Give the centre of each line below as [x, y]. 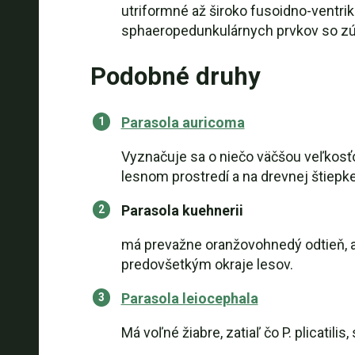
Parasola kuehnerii [182, 210]
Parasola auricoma [183, 122]
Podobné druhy [175, 76]
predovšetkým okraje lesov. [207, 264]
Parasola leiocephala [189, 298]
